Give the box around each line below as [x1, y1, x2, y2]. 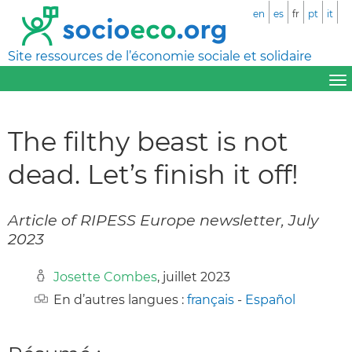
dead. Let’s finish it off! [8, 157, 299, 190]
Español [245, 291, 295, 307]
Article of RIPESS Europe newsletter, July [8, 210, 318, 229]
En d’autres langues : [53, 291, 187, 307]
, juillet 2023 [157, 269, 230, 284]
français [187, 291, 234, 307]
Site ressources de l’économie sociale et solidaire [8, 49, 312, 64]
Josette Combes [53, 269, 157, 284]
